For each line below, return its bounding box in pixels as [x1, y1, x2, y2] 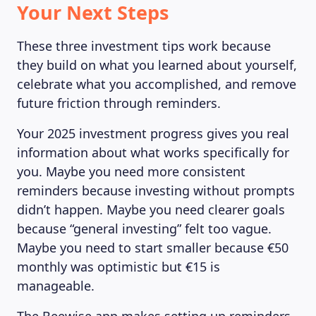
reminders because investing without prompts [17, 182, 295, 199]
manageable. [17, 277, 95, 294]
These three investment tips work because [17, 37, 271, 54]
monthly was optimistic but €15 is [17, 258, 220, 275]
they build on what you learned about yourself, [17, 56, 297, 73]
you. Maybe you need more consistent [17, 163, 245, 180]
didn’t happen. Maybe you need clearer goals [17, 201, 285, 218]
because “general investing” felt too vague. [17, 220, 272, 237]
